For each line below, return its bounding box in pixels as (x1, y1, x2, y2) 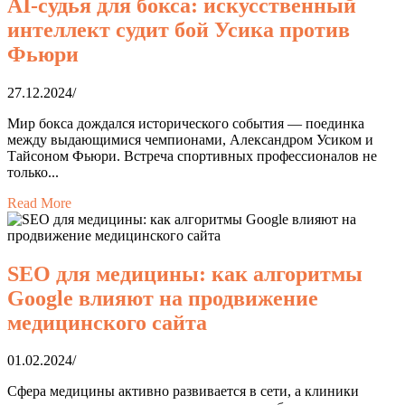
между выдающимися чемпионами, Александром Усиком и (7, 131, 373, 147)
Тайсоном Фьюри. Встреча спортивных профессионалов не (7, 147, 377, 164)
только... (7, 164, 59, 180)
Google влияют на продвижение (7, 286, 318, 310)
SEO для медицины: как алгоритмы (7, 261, 363, 286)
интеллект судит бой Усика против (7, 17, 350, 42)
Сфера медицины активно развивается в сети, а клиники (7, 383, 359, 400)
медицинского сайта (7, 310, 207, 334)
